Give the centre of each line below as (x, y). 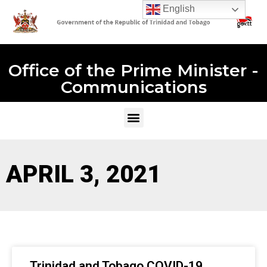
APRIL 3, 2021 (83, 174)
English (178, 9)
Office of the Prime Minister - (133, 70)
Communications (133, 87)
